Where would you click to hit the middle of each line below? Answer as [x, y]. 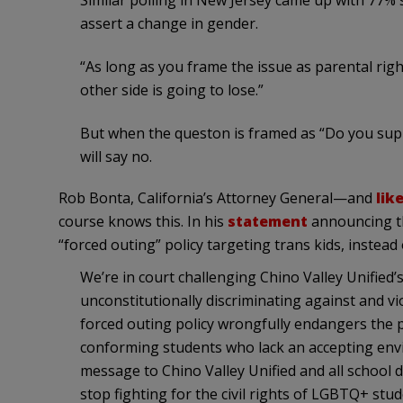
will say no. [116, 157]
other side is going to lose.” [171, 90]
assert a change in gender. [169, 24]
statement [267, 222]
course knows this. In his [143, 222]
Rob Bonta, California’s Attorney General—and [217, 198]
